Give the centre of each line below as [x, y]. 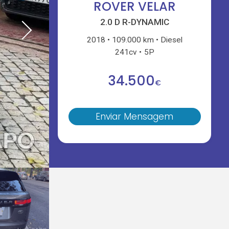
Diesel [172, 40]
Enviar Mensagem [135, 117]
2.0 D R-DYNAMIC [134, 22]
